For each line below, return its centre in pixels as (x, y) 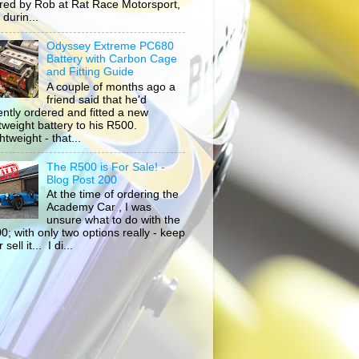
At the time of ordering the (113, 195)
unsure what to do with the (114, 220)
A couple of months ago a (111, 87)
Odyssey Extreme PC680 (111, 46)
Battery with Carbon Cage (112, 58)
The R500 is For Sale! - (106, 167)
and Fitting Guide (91, 71)
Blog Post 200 (82, 179)
